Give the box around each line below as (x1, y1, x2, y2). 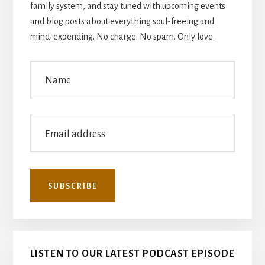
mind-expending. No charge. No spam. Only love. (30, 31, 215, 41)
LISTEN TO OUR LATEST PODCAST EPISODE (30, 248, 235, 259)
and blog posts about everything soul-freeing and (30, 16, 214, 26)
